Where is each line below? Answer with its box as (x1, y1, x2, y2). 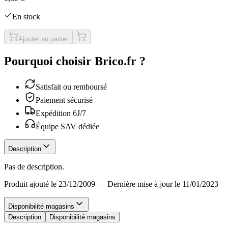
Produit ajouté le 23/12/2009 (4, 179, 95, 188)
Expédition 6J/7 (36, 108, 86, 118)
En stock (12, 12, 40, 21)
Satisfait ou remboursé (36, 82, 107, 91)
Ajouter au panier (18, 35, 68, 43)
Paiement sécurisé (36, 95, 93, 104)
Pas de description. (4, 162, 64, 171)
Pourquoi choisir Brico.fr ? (4, 54, 146, 68)
